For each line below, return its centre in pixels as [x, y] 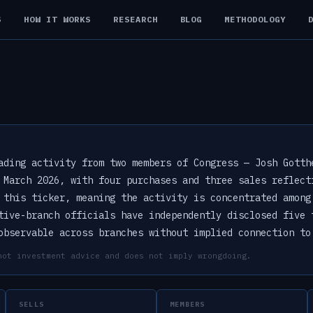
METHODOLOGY [255, 19]
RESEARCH [135, 19]
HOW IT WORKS [57, 19]
